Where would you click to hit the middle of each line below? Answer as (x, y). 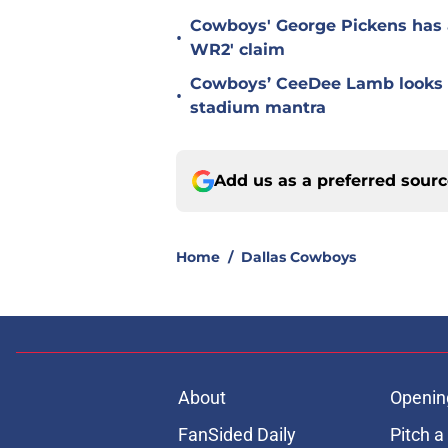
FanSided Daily (236, 435)
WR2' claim (237, 50)
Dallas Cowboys (298, 257)
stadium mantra (258, 108)
